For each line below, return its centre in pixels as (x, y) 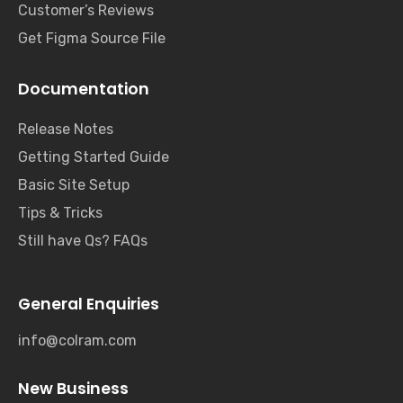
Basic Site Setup (74, 184)
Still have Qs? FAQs (83, 240)
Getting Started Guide (94, 157)
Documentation (84, 90)
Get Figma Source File (92, 39)
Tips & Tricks (60, 212)
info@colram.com (77, 341)
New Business (73, 389)
